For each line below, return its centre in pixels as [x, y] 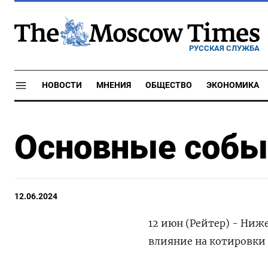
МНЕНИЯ [114, 85]
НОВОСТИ [62, 85]
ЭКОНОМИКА [233, 85]
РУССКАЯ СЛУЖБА [224, 48]
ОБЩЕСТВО [169, 85]
